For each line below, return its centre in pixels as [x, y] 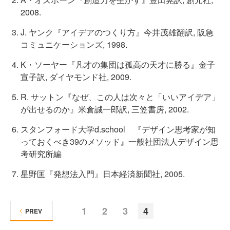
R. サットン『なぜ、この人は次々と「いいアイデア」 [120, 97]
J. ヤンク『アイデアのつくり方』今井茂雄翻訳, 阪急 [117, 32]
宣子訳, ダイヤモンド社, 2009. [76, 77]
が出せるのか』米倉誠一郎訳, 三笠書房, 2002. [105, 109]
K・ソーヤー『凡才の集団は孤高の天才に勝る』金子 [118, 64]
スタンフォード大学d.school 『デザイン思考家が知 [118, 129]
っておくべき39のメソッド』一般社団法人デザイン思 [120, 141]
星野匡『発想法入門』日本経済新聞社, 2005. [103, 174]
